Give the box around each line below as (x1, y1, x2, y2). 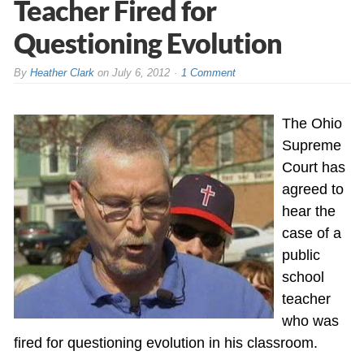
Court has (281, 158, 345, 175)
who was (281, 312, 339, 329)
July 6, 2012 (111, 66, 170, 79)
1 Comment (180, 66, 236, 79)
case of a (281, 224, 341, 241)
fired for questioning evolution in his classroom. (13, 334, 318, 351)
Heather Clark (29, 66, 94, 79)
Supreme (281, 136, 341, 154)
